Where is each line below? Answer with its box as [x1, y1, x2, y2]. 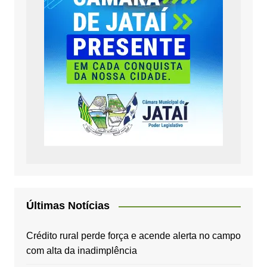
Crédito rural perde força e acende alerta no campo [26, 231, 241, 241]
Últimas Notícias [26, 200, 110, 212]
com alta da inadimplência [26, 246, 137, 256]
